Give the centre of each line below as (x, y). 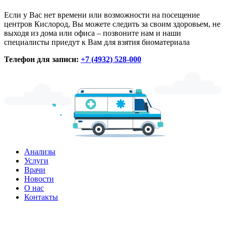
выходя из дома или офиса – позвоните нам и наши (93, 33)
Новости (39, 179)
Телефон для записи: (42, 59)
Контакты (41, 197)
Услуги (36, 160)
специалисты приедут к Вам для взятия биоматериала (97, 42)
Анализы (40, 151)
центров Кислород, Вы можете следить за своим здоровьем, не (112, 24)
